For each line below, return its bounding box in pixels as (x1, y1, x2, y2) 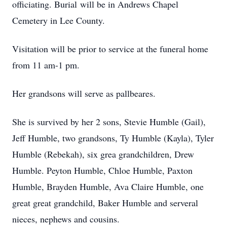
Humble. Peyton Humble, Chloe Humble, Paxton (12, 164, 193, 176)
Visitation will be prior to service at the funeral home (12, 43, 208, 55)
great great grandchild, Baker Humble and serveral (12, 197, 198, 209)
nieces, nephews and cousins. (12, 213, 120, 225)
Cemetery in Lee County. (12, 14, 105, 26)
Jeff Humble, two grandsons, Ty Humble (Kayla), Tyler (12, 132, 214, 144)
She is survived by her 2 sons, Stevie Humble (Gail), (12, 116, 206, 128)
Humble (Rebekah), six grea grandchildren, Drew (12, 148, 194, 160)
